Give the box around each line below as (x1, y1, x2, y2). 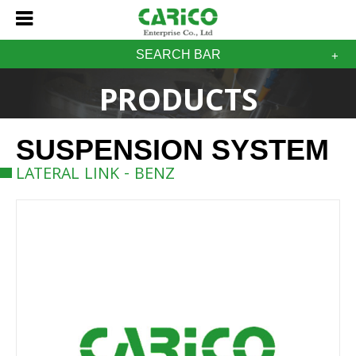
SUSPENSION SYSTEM (16, 133, 329, 167)
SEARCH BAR (135, 48, 221, 61)
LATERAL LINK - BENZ (16, 162, 175, 190)
